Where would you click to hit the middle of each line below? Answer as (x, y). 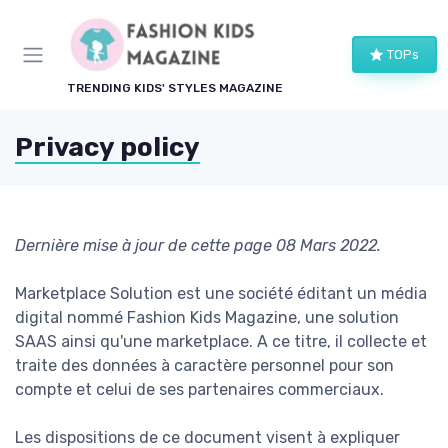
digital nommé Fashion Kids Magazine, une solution (207, 318)
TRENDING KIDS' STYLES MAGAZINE (175, 88)
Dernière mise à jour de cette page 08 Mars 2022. (198, 246)
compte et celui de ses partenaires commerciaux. (199, 390)
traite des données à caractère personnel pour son (204, 366)
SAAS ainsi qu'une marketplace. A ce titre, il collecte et (221, 342)
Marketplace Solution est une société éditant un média (221, 294)
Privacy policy (107, 148)
